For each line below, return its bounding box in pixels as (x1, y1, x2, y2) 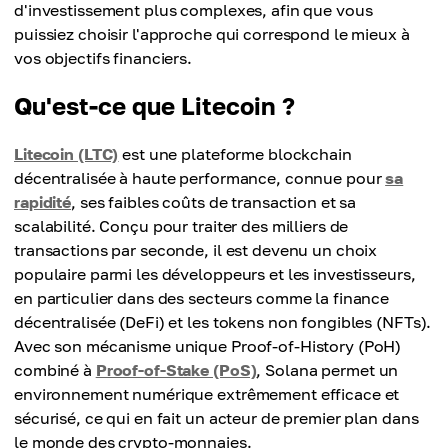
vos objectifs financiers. (14, 48, 193, 68)
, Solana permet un (256, 360, 399, 380)
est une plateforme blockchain (118, 144, 352, 164)
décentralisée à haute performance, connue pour (14, 168, 386, 188)
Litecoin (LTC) (14, 144, 119, 164)
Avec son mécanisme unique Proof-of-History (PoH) (14, 336, 402, 356)
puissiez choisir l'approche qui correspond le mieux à (14, 24, 410, 44)
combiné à (14, 360, 96, 380)
